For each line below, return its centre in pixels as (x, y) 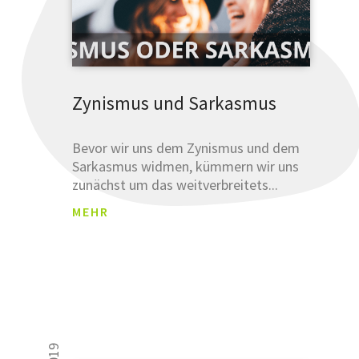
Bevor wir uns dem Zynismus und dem (186, 147)
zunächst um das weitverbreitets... (175, 184)
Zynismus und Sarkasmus (175, 103)
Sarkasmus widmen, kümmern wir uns (186, 166)
